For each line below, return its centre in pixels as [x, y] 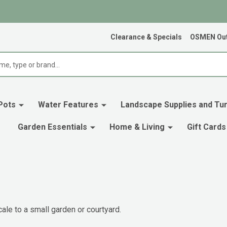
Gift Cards [206, 127]
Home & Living [137, 127]
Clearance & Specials [146, 37]
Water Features [68, 105]
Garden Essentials [52, 127]
